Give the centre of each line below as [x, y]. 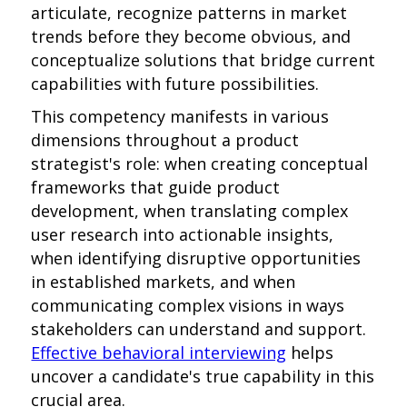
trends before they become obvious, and [191, 36]
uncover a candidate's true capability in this [203, 376]
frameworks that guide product [156, 187]
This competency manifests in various [180, 116]
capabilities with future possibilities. [175, 84]
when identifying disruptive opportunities [196, 258]
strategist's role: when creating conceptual [200, 164]
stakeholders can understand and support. [199, 329]
